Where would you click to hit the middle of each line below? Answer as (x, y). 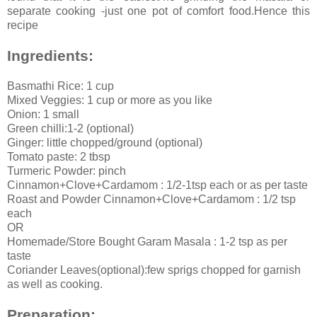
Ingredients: (50, 55)
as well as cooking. (55, 284)
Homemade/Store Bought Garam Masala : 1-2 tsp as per (147, 241)
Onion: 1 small (43, 114)
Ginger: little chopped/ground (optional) (105, 142)
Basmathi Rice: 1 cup (60, 86)
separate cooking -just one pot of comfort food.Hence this (158, 11)
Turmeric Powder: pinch (67, 171)
